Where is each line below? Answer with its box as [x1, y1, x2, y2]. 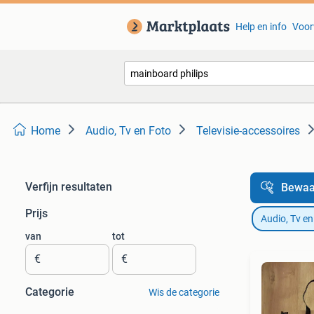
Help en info [235, 21, 287, 32]
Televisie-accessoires [196, 124, 300, 137]
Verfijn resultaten [25, 180, 112, 193]
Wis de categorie [148, 287, 219, 298]
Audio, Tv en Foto [86, 124, 171, 137]
